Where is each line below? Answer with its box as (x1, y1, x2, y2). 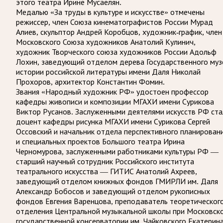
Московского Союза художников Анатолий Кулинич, (16, 37, 196, 46)
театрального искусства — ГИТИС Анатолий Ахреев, (16, 167, 197, 176)
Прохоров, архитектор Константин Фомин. (16, 77, 165, 86)
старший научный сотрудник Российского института (16, 157, 194, 166)
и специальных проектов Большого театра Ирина (16, 137, 185, 146)
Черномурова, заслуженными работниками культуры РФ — (16, 147, 219, 156)
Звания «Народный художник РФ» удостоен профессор (16, 87, 209, 96)
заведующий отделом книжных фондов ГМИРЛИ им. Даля (16, 177, 218, 186)
